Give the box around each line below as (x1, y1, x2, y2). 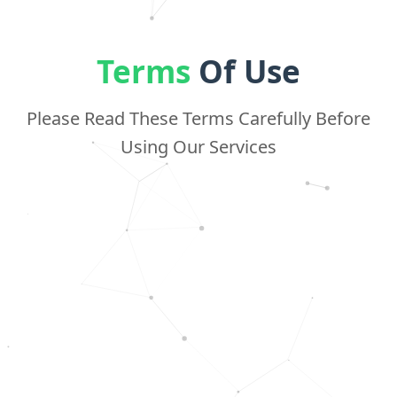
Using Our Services (121, 135, 276, 159)
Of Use (191, 51, 300, 92)
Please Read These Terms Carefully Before (27, 106, 370, 130)
